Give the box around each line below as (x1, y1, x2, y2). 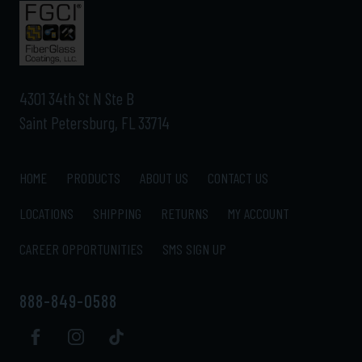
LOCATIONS (19, 204, 74, 222)
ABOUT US (140, 168, 188, 187)
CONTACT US (208, 168, 268, 187)
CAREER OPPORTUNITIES (19, 239, 143, 258)
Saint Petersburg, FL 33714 (19, 112, 170, 133)
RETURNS (161, 204, 208, 222)
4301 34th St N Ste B (19, 87, 134, 108)
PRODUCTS (66, 168, 120, 187)
